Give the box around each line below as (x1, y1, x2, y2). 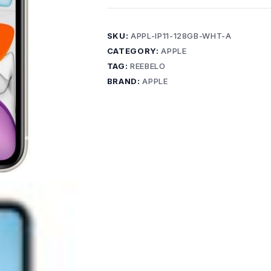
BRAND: (106, 76, 143, 86)
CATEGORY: (106, 46, 162, 56)
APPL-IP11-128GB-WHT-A (131, 31, 232, 41)
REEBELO (130, 61, 166, 71)
